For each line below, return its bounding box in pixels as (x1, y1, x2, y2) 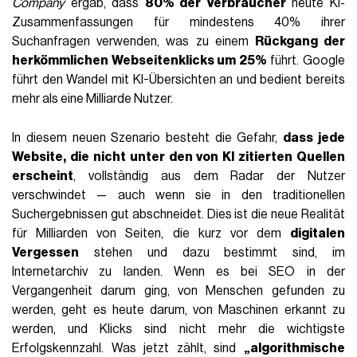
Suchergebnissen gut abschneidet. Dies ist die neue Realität (12, 208, 345, 222)
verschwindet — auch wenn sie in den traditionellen (12, 189, 345, 202)
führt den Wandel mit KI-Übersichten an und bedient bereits (12, 73, 345, 87)
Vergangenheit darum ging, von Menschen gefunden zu (12, 284, 345, 298)
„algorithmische (243, 342, 345, 355)
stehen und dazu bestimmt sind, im (79, 246, 345, 260)
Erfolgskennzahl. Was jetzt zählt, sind (12, 342, 244, 355)
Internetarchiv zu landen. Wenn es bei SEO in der (12, 265, 345, 279)
